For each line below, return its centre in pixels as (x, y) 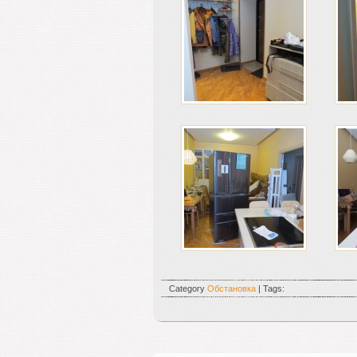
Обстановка (231, 288)
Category (188, 288)
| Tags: (270, 288)
